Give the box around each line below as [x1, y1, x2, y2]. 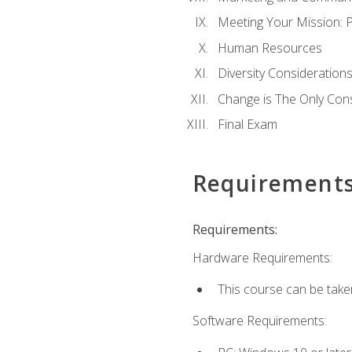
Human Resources [217, 38, 322, 57]
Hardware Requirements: [192, 248, 332, 266]
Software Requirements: [192, 312, 327, 330]
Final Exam [217, 115, 277, 134]
